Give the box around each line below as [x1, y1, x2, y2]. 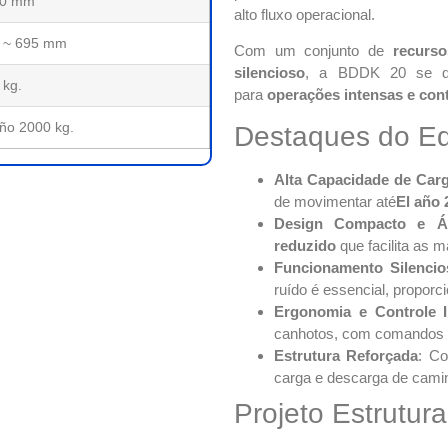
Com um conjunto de [234, 41, 393, 59]
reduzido [274, 237, 336, 255]
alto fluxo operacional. [234, 5, 375, 23]
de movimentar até [274, 193, 396, 211]
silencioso [234, 63, 305, 81]
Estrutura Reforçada [274, 347, 419, 365]
